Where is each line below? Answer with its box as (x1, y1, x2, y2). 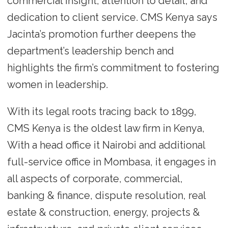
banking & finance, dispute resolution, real (7, 189, 206, 202)
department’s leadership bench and (7, 45, 174, 58)
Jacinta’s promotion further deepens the (7, 28, 196, 41)
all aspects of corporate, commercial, (7, 173, 183, 185)
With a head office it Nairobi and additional (7, 139, 205, 152)
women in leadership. (7, 78, 108, 91)
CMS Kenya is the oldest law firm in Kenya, (7, 122, 205, 135)
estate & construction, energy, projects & (7, 206, 200, 219)
